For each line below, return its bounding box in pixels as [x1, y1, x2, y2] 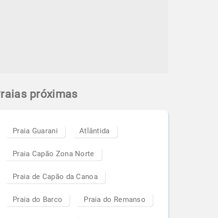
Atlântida [79, 127, 110, 135]
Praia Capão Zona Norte [13, 149, 94, 158]
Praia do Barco [13, 195, 63, 204]
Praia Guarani [13, 127, 58, 135]
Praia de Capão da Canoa [13, 172, 98, 181]
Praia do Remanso [84, 195, 146, 204]
